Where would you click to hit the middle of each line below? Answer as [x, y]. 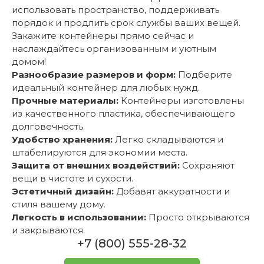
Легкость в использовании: [79, 217]
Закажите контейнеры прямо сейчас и [103, 36]
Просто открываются [198, 217]
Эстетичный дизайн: [63, 192]
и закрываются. [48, 230]
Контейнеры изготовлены [181, 101]
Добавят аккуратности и [172, 192]
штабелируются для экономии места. [100, 153]
